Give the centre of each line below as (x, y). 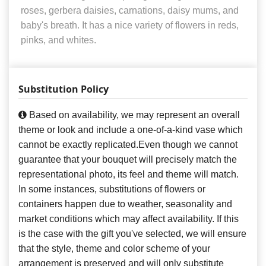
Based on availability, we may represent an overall (133, 115)
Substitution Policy (64, 89)
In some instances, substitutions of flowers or (112, 189)
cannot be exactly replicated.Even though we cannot (128, 144)
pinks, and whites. (58, 40)
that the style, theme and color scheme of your (114, 248)
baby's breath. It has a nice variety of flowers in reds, (130, 25)
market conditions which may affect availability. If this (129, 218)
